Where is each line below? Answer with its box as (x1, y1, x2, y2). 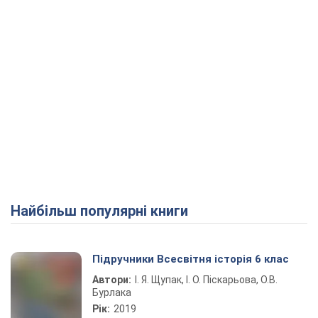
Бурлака (92, 287, 131, 298)
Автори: (92, 274, 131, 285)
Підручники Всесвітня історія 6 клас (92, 253, 289, 265)
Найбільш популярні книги (21, 202, 188, 219)
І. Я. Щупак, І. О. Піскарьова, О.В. (135, 274, 278, 285)
